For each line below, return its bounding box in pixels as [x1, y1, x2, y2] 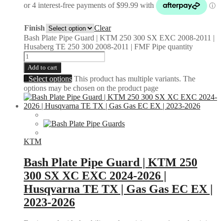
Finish [24, 23, 45, 32]
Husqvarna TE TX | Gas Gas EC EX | [24, 182, 213, 195]
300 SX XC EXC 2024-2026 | [24, 169, 166, 182]
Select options [29, 74, 72, 83]
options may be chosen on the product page [24, 83, 158, 92]
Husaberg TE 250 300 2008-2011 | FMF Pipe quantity [24, 42, 193, 51]
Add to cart [28, 63, 57, 71]
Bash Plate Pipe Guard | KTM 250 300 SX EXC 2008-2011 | [24, 33, 215, 42]
